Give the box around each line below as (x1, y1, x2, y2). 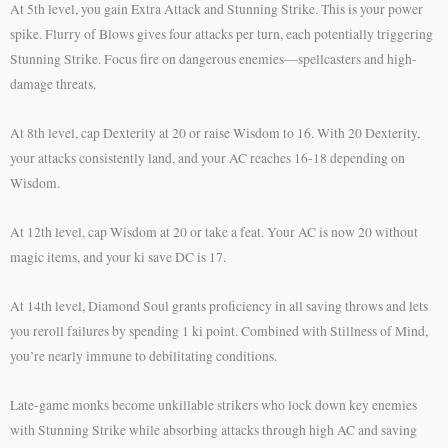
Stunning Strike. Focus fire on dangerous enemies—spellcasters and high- (10, 50, 417, 69)
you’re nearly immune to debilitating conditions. (10, 346, 277, 365)
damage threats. (10, 75, 96, 94)
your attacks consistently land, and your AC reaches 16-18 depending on (10, 149, 405, 167)
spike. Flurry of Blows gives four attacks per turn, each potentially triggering (10, 25, 433, 44)
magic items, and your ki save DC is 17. (10, 247, 226, 266)
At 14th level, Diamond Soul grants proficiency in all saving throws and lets (10, 296, 428, 315)
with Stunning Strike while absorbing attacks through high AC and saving (10, 420, 417, 439)
